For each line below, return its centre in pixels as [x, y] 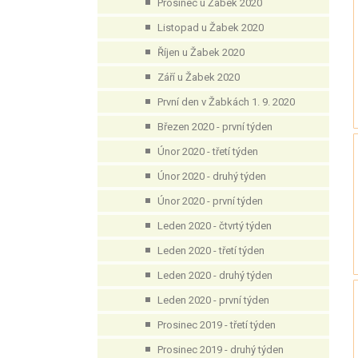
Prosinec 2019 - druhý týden [221, 350]
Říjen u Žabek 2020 [201, 52]
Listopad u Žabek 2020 [211, 28]
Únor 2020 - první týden [210, 201]
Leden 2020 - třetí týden [211, 251]
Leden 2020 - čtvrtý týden [215, 226]
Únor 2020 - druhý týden [212, 176]
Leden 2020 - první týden [213, 300]
